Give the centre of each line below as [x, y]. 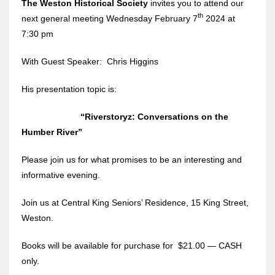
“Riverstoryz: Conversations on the [155, 116]
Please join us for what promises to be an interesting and [132, 159]
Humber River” [52, 132]
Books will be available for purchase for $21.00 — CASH [132, 245]
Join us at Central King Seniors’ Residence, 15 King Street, [135, 202]
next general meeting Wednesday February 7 [110, 18]
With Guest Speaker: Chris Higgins [90, 61]
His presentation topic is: [69, 89]
